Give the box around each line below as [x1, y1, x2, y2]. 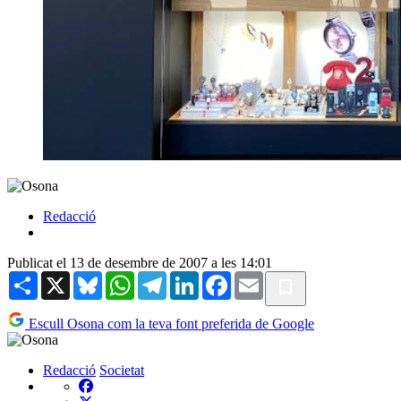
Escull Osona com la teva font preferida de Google [25, 315, 314, 331]
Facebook [231, 269, 286, 286]
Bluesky [102, 269, 149, 286]
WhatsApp [134, 269, 195, 286]
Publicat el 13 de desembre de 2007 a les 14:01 [7, 254, 272, 270]
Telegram [166, 269, 219, 286]
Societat [99, 362, 144, 378]
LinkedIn [199, 269, 251, 286]
